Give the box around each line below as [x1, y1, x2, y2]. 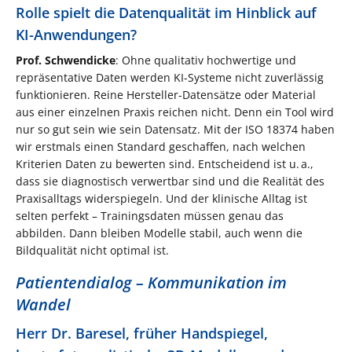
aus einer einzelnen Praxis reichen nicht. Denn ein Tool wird [16, 104, 334, 119]
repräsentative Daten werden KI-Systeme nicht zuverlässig [16, 69, 324, 85]
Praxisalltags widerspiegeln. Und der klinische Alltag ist [16, 190, 307, 206]
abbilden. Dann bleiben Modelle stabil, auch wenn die [16, 225, 302, 240]
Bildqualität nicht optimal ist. [16, 242, 169, 258]
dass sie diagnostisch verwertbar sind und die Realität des [16, 173, 324, 189]
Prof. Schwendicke [16, 52, 115, 68]
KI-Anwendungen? [16, 24, 137, 44]
